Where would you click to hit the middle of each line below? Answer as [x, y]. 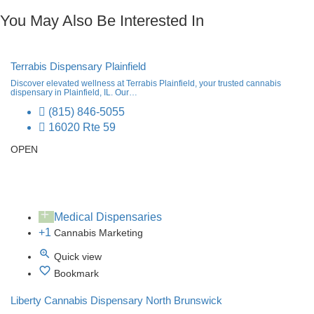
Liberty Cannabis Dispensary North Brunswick [116, 300]
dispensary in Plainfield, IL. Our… [74, 92]
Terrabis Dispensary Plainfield [78, 66]
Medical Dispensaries [108, 217]
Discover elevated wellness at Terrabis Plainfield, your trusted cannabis [146, 83]
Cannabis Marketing [98, 232]
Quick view [78, 256]
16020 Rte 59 [81, 127]
